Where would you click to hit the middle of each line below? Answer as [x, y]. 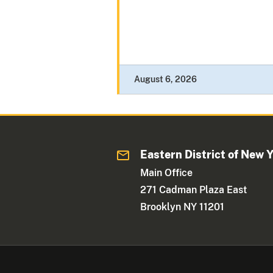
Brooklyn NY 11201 [183, 207]
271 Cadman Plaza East [194, 190]
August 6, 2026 [165, 80]
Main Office [167, 173]
